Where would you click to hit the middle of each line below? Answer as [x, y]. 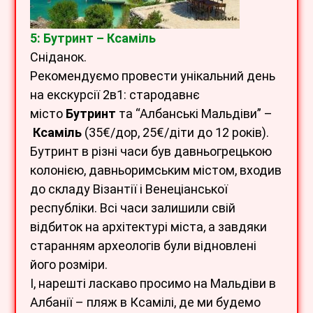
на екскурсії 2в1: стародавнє [115, 94]
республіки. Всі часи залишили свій [133, 208]
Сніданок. [58, 57]
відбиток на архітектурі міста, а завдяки [148, 226]
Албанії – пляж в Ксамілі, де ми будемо [145, 302]
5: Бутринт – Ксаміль [93, 38]
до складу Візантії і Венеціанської [129, 189]
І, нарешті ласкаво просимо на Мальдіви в [153, 283]
